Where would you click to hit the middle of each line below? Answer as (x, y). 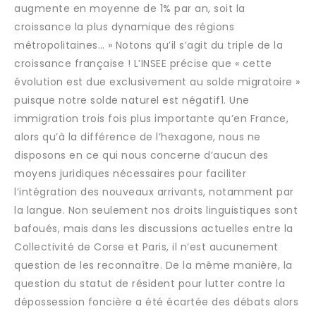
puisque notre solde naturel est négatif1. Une (132, 100)
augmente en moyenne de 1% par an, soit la (130, 8)
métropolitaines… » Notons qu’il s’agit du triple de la (148, 45)
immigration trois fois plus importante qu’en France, (151, 119)
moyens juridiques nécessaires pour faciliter (130, 174)
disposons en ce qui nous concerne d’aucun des (141, 155)
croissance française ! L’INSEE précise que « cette (143, 63)
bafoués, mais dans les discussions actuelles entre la (154, 229)
